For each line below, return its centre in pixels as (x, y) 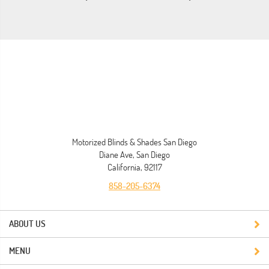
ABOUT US (27, 224)
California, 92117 (134, 167)
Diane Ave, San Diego (134, 155)
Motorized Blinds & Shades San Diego (134, 142)
